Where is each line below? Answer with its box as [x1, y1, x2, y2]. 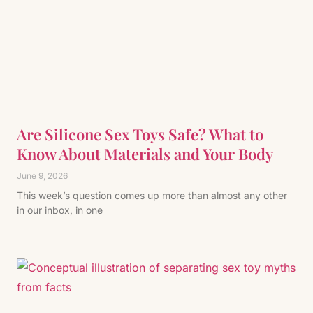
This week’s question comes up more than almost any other [17, 189, 287, 201]
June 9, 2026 [17, 170, 68, 181]
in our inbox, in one [17, 204, 103, 216]
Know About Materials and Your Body [17, 143, 273, 164]
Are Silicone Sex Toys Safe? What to [17, 124, 263, 145]
